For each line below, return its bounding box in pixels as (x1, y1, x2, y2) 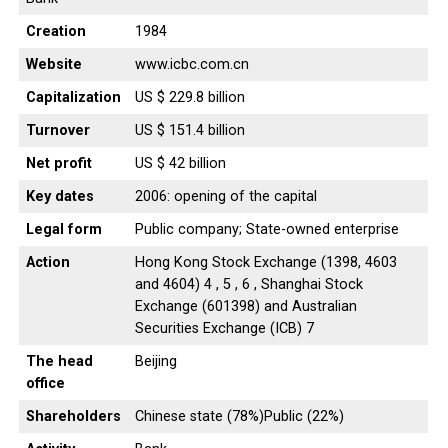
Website (25, 55, 82, 73)
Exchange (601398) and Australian (134, 297, 357, 315)
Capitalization (25, 88, 121, 106)
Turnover (25, 121, 90, 139)
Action (25, 253, 70, 271)
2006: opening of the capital (134, 187, 317, 205)
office (25, 374, 65, 392)
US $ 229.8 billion (134, 88, 245, 106)
